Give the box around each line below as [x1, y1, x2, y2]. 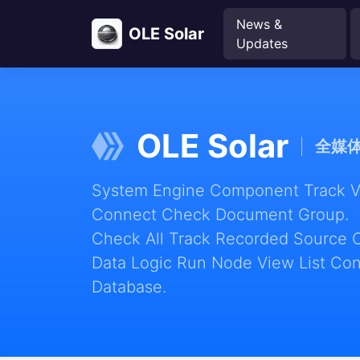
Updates [236, 35, 288, 51]
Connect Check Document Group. [92, 205, 349, 224]
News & [236, 16, 282, 32]
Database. [92, 277, 166, 297]
